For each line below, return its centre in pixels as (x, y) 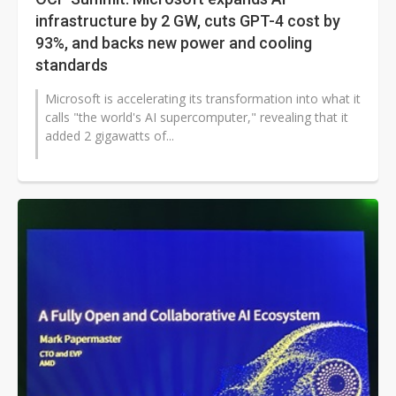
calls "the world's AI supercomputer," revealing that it (197, 118)
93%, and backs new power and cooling (174, 43)
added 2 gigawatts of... (110, 136)
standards (72, 65)
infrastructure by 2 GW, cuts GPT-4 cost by (188, 21)
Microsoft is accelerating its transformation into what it (203, 99)
